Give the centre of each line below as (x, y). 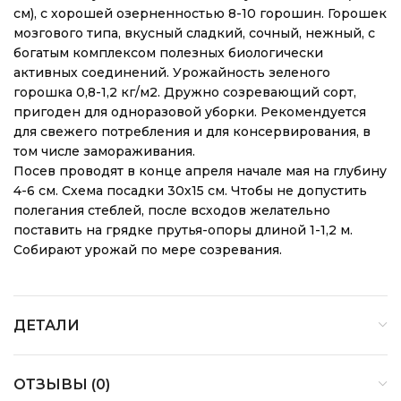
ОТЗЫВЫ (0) (62, 384)
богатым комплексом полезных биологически (168, 53)
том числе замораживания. (104, 151)
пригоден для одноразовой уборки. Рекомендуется (190, 112)
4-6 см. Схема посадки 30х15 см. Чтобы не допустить (190, 191)
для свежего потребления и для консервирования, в (192, 132)
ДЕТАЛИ (47, 325)
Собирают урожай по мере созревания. (148, 250)
